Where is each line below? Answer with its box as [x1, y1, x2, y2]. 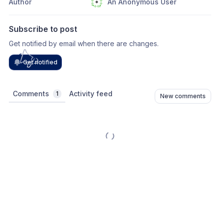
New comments [160, 92, 206, 100]
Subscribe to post [9, 24, 77, 34]
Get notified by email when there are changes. [9, 39, 159, 48]
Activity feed [69, 89, 112, 98]
